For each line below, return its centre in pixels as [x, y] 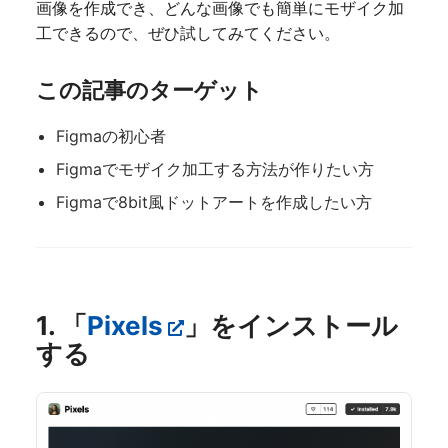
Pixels [125, 326]
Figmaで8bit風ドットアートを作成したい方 [214, 202]
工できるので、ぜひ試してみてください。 [188, 32]
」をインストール [291, 326]
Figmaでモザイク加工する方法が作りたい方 [215, 169]
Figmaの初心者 [111, 135]
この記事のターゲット [149, 89]
